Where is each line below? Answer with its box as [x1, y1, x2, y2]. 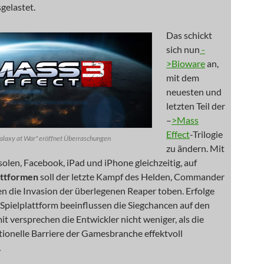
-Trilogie [190, 128, 223, 140]
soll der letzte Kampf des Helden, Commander [40, 171, 225, 182]
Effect [166, 128, 190, 140]
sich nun [166, 44, 200, 55]
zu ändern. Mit [166, 143, 225, 154]
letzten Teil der [166, 100, 225, 111]
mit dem [166, 72, 199, 83]
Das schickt [166, 29, 212, 41]
